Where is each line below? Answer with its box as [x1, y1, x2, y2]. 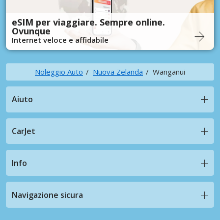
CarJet [12, 125, 35, 137]
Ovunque [12, 25, 51, 37]
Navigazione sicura [12, 189, 83, 200]
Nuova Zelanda [93, 66, 143, 77]
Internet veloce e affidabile [12, 34, 109, 45]
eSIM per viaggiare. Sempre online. [12, 16, 165, 28]
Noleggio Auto [35, 66, 83, 77]
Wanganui [153, 66, 185, 77]
